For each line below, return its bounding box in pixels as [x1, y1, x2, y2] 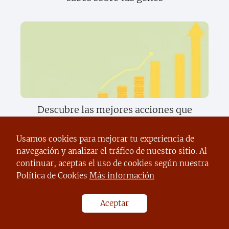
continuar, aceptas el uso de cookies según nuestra [16, 158, 209, 168]
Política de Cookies [16, 171, 89, 180]
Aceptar [100, 198, 129, 208]
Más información [89, 171, 154, 180]
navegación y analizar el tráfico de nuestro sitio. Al [16, 146, 207, 156]
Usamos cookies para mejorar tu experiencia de [16, 134, 194, 144]
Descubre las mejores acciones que [37, 103, 192, 116]
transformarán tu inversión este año [33, 116, 196, 128]
